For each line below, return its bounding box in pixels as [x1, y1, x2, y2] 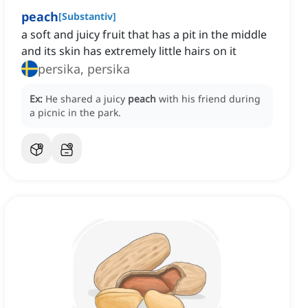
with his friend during [159, 92, 261, 106]
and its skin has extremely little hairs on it [21, 43, 236, 59]
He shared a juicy [45, 92, 128, 106]
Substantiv [62, 10, 113, 23]
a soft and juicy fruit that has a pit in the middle [21, 27, 267, 43]
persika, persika [38, 60, 130, 78]
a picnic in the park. [30, 106, 121, 120]
